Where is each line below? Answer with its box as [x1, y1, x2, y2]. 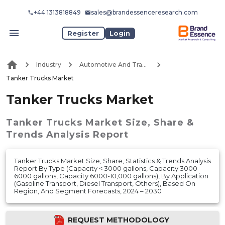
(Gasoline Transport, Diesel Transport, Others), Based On [14, 179, 195, 187]
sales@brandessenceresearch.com [90, 9, 198, 16]
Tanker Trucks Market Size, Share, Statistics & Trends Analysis [14, 156, 211, 165]
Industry [36, 61, 61, 69]
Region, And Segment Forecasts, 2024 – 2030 [14, 186, 162, 195]
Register [67, 29, 99, 37]
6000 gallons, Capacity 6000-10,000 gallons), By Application [14, 171, 208, 180]
